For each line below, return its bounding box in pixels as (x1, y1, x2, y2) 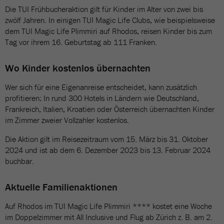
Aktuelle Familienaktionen (5, 180, 117, 193)
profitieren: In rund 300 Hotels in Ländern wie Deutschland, (5, 93, 199, 103)
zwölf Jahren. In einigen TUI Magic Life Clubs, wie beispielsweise (5, 15, 215, 25)
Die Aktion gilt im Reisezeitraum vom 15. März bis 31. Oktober (5, 134, 208, 144)
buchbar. (5, 156, 34, 166)
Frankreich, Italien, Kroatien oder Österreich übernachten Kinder (5, 104, 214, 114)
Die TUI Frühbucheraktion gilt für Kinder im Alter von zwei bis (5, 4, 203, 14)
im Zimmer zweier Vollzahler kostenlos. (5, 115, 129, 125)
